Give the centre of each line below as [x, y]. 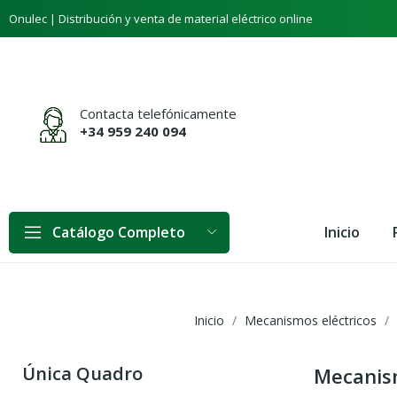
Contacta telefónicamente [158, 113]
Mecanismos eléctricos [310, 321]
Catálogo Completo [119, 233]
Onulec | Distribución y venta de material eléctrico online [161, 18]
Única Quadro [82, 374]
